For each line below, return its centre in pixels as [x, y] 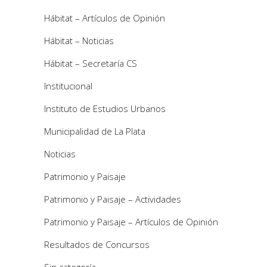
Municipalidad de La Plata [95, 131]
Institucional [68, 86]
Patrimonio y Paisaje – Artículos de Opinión [131, 222]
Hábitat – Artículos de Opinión [105, 18]
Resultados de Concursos [97, 245]
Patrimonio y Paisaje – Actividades [113, 199]
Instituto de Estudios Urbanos [105, 109]
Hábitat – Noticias [79, 41]
